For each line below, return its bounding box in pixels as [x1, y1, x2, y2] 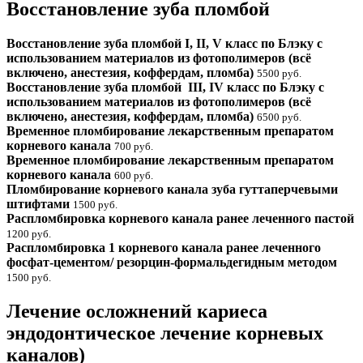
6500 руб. [257, 110, 301, 123]
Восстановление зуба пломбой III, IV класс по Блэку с [6, 79, 324, 94]
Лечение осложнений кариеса [6, 300, 267, 322]
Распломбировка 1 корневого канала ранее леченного [6, 240, 321, 254]
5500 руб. [257, 66, 301, 79]
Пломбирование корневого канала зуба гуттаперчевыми [6, 181, 338, 196]
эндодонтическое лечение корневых [6, 322, 323, 344]
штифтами [6, 196, 70, 211]
